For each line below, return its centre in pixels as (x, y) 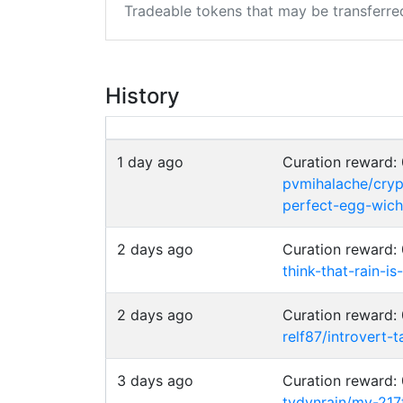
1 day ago (150, 162)
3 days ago (155, 381)
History (143, 96)
